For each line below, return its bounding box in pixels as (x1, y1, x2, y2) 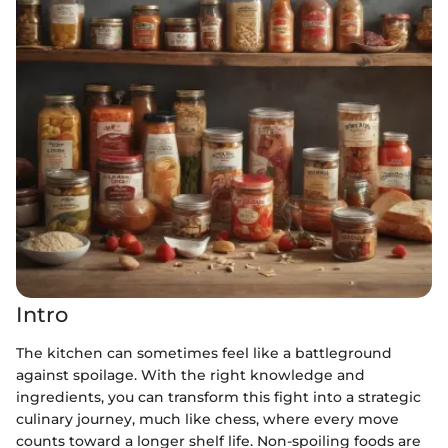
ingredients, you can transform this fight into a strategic (16, 387, 421, 406)
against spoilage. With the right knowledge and (16, 365, 365, 384)
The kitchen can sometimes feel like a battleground (16, 343, 392, 362)
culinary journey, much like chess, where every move (16, 409, 399, 428)
